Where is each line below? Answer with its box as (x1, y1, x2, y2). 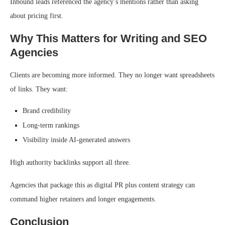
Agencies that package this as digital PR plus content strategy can (10, 181, 195, 189)
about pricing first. (10, 12, 63, 20)
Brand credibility (23, 107, 71, 115)
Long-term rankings (23, 122, 79, 130)
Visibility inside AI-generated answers (23, 136, 130, 144)
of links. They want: (10, 85, 68, 93)
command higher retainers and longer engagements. (10, 195, 156, 203)
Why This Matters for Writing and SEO (10, 32, 207, 45)
